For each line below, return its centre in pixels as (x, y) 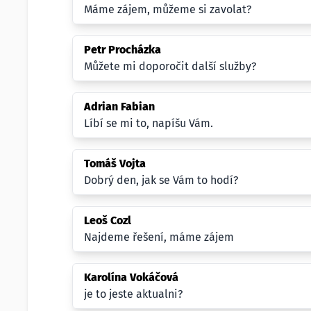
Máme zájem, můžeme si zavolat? (168, 9)
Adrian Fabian (119, 107)
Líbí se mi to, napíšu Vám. (149, 123)
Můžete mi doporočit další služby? (170, 66)
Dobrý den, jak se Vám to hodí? (161, 180)
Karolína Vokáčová (131, 277)
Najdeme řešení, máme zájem (159, 237)
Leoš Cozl (108, 220)
